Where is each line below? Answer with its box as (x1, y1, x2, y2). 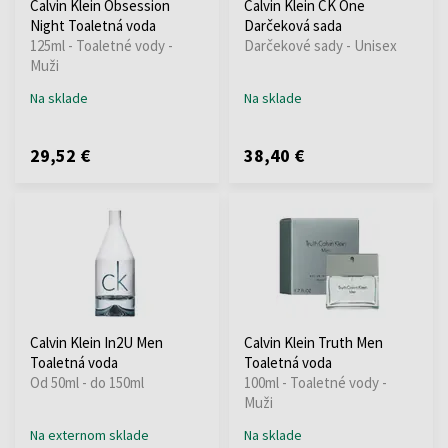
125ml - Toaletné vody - (30, 35, 173, 55)
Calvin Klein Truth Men (244, 332, 383, 352)
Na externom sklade (30, 425, 149, 444)
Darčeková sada (244, 15, 342, 35)
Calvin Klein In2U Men (30, 332, 163, 352)
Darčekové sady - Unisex (244, 35, 397, 55)
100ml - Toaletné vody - (244, 372, 387, 392)
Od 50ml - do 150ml (30, 372, 144, 392)
